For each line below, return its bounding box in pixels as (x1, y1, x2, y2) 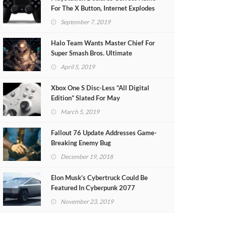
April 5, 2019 (61, 63, 95, 71)
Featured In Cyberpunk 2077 (51, 184, 135, 192)
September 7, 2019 (61, 18, 110, 26)
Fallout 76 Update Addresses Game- (51, 129, 157, 137)
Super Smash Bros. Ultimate (51, 49, 132, 57)
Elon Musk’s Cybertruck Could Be (51, 174, 148, 182)
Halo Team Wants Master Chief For (51, 39, 155, 47)
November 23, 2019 (61, 198, 114, 205)
